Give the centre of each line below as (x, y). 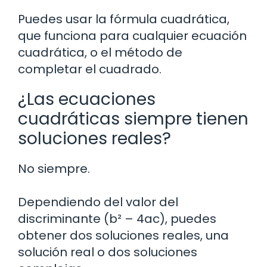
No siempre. (54, 169)
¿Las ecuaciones (87, 100)
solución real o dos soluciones (108, 252)
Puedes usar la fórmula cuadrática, (124, 19)
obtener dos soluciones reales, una (123, 236)
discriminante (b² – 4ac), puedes (117, 219)
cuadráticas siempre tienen (133, 119)
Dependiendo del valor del (98, 202)
